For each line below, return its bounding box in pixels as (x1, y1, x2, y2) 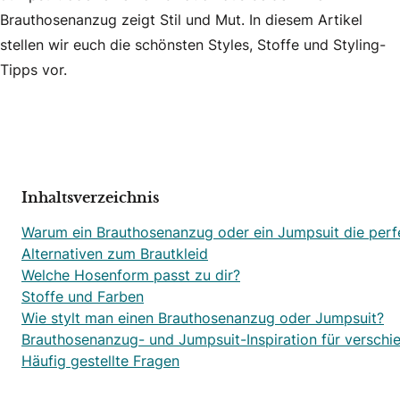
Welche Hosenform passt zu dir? (21, 264, 240, 285)
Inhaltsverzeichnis (21, 190, 159, 205)
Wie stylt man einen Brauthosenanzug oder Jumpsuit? (21, 307, 384, 328)
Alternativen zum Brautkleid (21, 243, 208, 263)
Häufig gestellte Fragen (21, 350, 179, 371)
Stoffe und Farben (21, 286, 144, 306)
